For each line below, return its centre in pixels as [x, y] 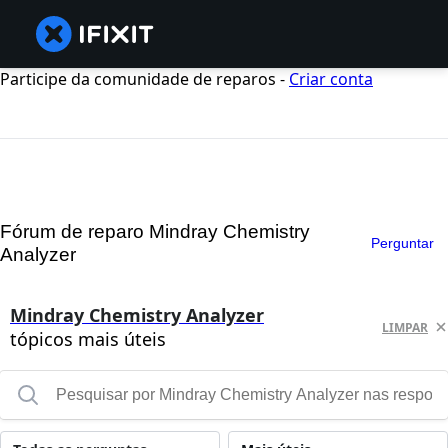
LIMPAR [405, 327]
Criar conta [331, 79]
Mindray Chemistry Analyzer [137, 315]
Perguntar [402, 242]
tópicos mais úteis [88, 339]
